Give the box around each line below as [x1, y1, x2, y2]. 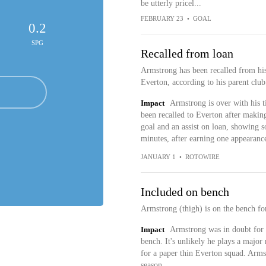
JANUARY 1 [140, 153, 176, 160]
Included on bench [140, 185, 229, 198]
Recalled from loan [140, 47, 233, 60]
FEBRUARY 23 [140, 15, 183, 22]
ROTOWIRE [185, 153, 220, 160]
